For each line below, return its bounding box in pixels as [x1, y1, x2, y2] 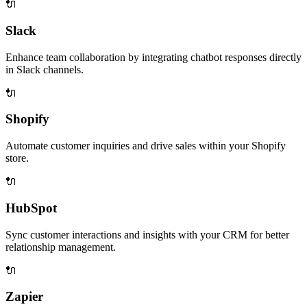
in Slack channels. [5, 63, 84, 75]
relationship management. [5, 241, 116, 253]
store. [5, 152, 29, 164]
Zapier [5, 289, 43, 304]
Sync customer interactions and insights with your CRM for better [5, 228, 289, 241]
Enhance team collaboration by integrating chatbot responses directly [5, 51, 302, 63]
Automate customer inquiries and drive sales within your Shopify [5, 140, 286, 152]
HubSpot [5, 200, 57, 215]
